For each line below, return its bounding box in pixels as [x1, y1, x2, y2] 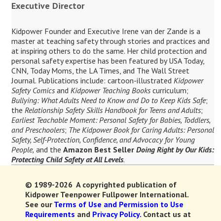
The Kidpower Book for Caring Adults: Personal [68, 125, 214, 135]
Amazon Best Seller [63, 145, 136, 154]
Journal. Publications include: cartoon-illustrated [11, 75, 174, 85]
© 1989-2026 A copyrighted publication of [25, 179, 177, 189]
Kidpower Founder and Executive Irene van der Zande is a [11, 26, 200, 36]
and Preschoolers [11, 125, 65, 135]
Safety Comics [11, 85, 57, 95]
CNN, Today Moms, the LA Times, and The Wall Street [11, 66, 189, 75]
